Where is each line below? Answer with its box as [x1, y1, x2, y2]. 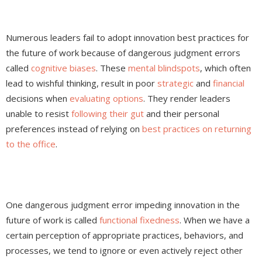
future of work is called [6, 214, 99, 226]
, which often [200, 62, 251, 74]
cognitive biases [31, 62, 96, 74]
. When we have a [180, 214, 250, 226]
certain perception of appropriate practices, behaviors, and [6, 229, 243, 242]
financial [213, 77, 244, 89]
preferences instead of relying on [6, 123, 142, 135]
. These [96, 62, 128, 74]
